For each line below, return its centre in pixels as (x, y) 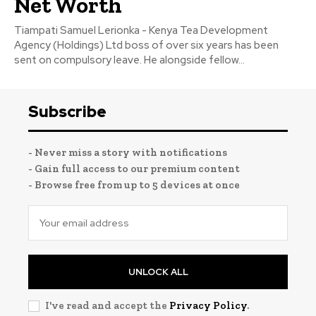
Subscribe (67, 111)
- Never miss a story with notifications (128, 152)
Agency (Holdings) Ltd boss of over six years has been (146, 45)
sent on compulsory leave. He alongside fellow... (129, 60)
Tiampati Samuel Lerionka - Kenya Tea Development (141, 30)
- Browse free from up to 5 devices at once (134, 184)
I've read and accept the (107, 305)
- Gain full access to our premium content (134, 168)
